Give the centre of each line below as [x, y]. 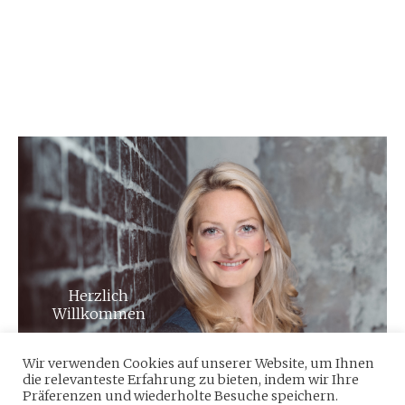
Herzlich [99, 296]
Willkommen [99, 314]
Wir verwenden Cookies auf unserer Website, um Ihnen [198, 363]
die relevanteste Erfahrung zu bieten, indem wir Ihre [191, 380]
